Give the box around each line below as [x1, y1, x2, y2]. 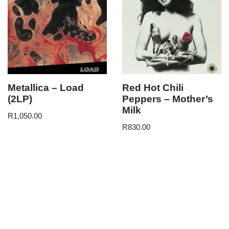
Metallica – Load [8, 82, 84, 94]
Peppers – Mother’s [122, 94, 213, 105]
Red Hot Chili [122, 82, 184, 94]
